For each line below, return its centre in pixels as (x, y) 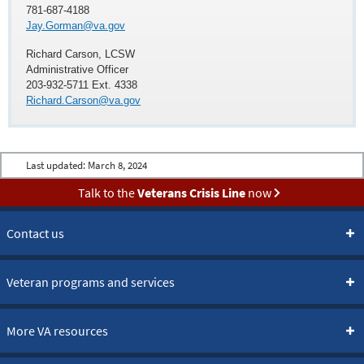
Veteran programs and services (91, 282)
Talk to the (107, 192)
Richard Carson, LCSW (80, 54)
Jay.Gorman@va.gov (76, 25)
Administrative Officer (77, 70)
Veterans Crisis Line (191, 192)
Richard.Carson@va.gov (83, 101)
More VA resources (57, 330)
